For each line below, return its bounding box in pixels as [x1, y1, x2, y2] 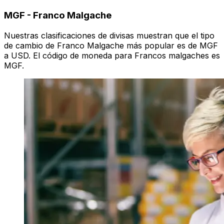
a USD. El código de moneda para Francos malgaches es [4, 50, 220, 61]
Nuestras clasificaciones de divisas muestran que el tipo [4, 30, 214, 41]
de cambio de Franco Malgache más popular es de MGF [4, 40, 218, 51]
